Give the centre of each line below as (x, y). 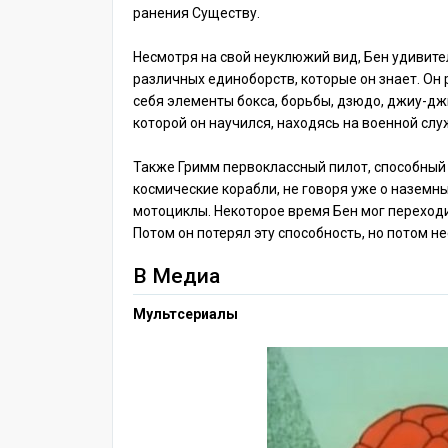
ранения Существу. (196, 13)
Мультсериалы (185, 314)
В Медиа (176, 276)
